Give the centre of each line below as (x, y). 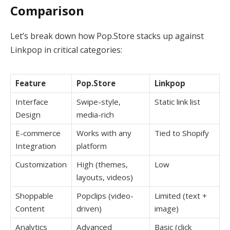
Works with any (104, 133)
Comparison (47, 10)
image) (167, 208)
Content (30, 208)
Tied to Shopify (182, 133)
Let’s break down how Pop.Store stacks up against (107, 36)
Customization (41, 164)
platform (92, 146)
